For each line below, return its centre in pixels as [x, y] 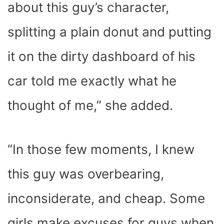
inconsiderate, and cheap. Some [106, 198]
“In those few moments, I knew [101, 149]
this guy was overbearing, [86, 173]
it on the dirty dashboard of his [101, 56]
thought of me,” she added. [92, 105]
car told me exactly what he [92, 80]
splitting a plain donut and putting [109, 31]
